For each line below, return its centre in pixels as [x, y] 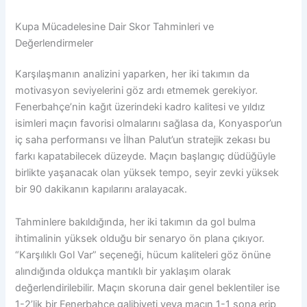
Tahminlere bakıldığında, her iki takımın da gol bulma [136, 222]
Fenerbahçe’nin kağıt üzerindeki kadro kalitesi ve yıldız [140, 107]
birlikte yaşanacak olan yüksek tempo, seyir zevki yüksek [147, 173]
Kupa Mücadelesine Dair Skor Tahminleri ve [115, 26]
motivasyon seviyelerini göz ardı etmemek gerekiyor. [137, 91]
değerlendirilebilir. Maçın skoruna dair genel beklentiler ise [148, 287]
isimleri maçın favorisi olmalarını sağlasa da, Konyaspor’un [149, 124]
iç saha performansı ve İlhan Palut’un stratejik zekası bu [143, 140]
